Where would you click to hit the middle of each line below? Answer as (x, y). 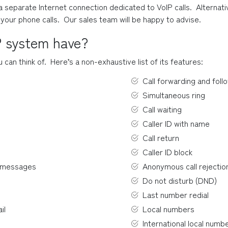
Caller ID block (167, 152)
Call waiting (162, 109)
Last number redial (176, 194)
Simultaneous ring (174, 95)
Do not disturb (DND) (180, 180)
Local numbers (168, 209)
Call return (161, 137)
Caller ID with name (176, 123)
